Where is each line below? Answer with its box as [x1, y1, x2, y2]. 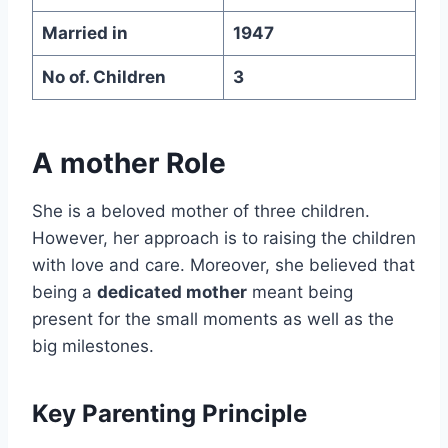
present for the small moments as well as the [32, 309, 394, 330]
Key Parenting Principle [32, 399, 307, 429]
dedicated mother [97, 282, 247, 303]
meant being [247, 282, 353, 303]
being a [32, 282, 97, 303]
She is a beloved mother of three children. [32, 201, 370, 222]
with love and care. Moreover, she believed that [32, 255, 415, 276]
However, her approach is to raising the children [32, 228, 416, 249]
